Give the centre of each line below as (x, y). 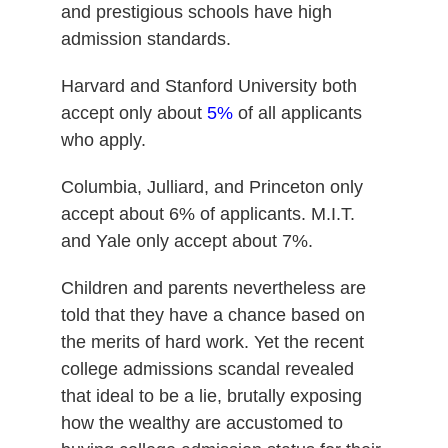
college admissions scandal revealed (207, 368)
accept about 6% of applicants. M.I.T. (207, 213)
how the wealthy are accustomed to (201, 422)
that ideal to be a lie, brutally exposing (211, 395)
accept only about (133, 112)
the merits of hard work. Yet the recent (212, 341)
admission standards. (145, 38)
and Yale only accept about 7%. (186, 240)
